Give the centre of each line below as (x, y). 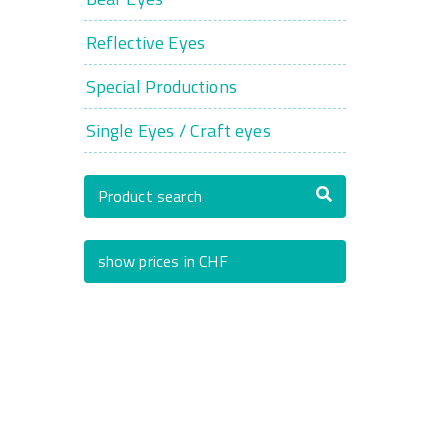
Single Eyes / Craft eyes (178, 130)
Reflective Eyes (145, 42)
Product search (150, 196)
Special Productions (161, 86)
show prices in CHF (162, 261)
